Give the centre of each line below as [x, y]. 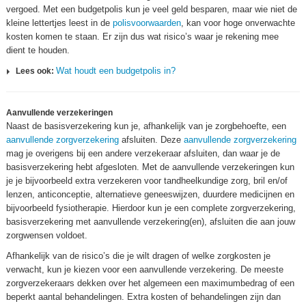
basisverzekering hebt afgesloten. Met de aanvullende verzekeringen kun [150, 167]
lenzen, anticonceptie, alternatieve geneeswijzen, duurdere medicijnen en [150, 194]
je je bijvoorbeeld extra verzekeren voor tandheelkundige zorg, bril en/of [147, 181]
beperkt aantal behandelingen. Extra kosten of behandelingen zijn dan [143, 297]
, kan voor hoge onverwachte [238, 23]
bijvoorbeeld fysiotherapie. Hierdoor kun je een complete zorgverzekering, [151, 208]
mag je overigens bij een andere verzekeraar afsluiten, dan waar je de [143, 153]
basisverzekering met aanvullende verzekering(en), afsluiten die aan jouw [151, 222]
